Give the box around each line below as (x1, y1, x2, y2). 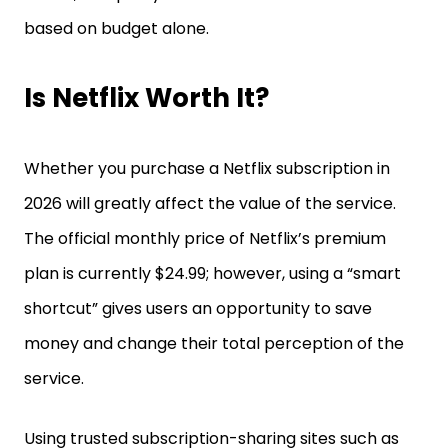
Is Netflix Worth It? (24, 79, 269, 116)
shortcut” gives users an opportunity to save (24, 296, 372, 320)
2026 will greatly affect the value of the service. (24, 191, 396, 215)
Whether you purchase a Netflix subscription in (24, 156, 390, 180)
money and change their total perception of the (24, 331, 404, 355)
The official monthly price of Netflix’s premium (24, 226, 386, 250)
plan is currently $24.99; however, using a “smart (24, 261, 401, 285)
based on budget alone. (24, 16, 209, 40)
